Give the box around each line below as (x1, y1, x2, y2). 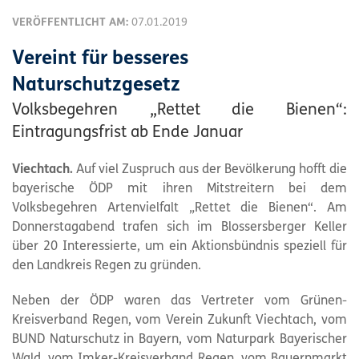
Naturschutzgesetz (12, 75, 180, 95)
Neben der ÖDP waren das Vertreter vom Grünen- (12, 294, 347, 308)
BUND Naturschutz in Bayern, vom (12, 333, 217, 346)
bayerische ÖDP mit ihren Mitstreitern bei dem (12, 182, 347, 196)
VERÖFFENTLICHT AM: (12, 16, 131, 29)
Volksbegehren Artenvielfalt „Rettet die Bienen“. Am (12, 201, 347, 215)
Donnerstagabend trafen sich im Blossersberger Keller (12, 220, 347, 234)
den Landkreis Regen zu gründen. (12, 259, 201, 272)
